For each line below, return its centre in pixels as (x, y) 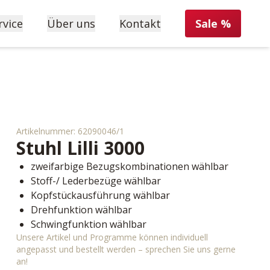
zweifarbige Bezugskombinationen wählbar (129, 166)
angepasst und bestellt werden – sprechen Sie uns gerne (126, 249)
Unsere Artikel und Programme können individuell (112, 237)
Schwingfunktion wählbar (88, 224)
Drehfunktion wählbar (81, 210)
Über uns (71, 24)
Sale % (213, 24)
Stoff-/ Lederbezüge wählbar (96, 181)
